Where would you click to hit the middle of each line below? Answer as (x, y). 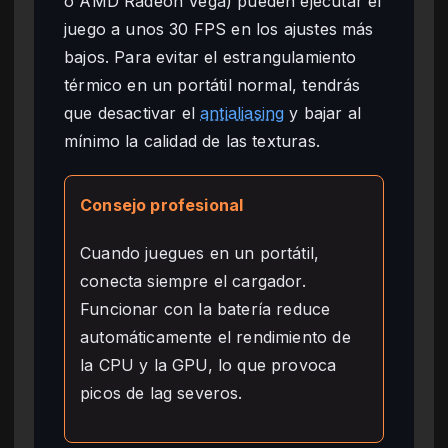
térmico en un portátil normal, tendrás (212, 84)
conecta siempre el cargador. (193, 280)
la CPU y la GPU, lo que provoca (208, 364)
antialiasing (242, 112)
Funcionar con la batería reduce (205, 308)
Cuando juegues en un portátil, (200, 252)
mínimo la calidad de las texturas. (192, 140)
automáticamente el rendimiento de (215, 336)
